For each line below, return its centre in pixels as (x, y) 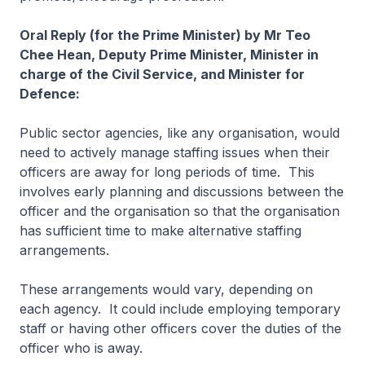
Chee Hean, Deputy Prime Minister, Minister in (169, 55)
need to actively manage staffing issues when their (175, 152)
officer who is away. (81, 348)
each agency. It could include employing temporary (180, 309)
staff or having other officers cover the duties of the (180, 328)
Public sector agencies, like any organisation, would (180, 133)
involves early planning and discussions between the (182, 191)
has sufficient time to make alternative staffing (161, 231)
